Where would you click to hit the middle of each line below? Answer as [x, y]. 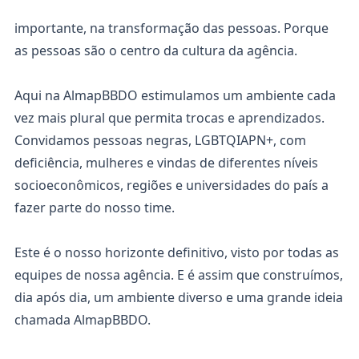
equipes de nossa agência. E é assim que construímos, [179, 275]
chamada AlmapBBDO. [83, 320]
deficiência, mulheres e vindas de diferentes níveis [166, 163]
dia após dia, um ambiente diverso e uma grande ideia [179, 297]
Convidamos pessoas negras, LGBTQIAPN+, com [160, 140]
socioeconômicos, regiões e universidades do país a [171, 185]
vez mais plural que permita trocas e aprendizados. [169, 118]
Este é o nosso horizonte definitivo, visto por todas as [177, 252]
